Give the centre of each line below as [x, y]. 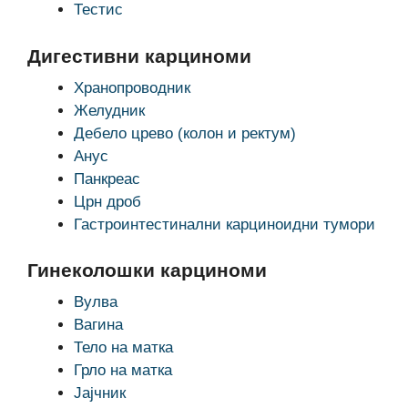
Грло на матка [123, 370]
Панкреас [107, 178]
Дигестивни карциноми [139, 56]
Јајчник [100, 393]
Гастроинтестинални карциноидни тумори [224, 224]
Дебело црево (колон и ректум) [185, 133]
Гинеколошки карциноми [147, 270]
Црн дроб [107, 201]
